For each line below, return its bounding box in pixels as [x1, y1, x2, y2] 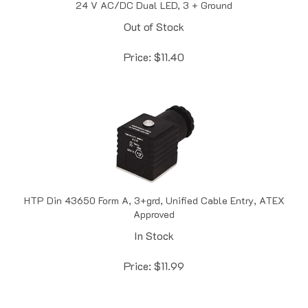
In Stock [134, 213, 174, 228]
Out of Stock [124, 4, 184, 19]
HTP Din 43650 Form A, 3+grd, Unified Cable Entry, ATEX [23, 179, 285, 192]
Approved [133, 192, 175, 206]
